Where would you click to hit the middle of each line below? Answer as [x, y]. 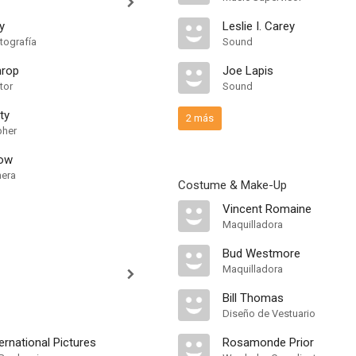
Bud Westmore [261, 253]
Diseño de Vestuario [269, 313]
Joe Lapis [248, 71]
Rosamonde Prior [268, 342]
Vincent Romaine [267, 209]
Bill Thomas [253, 298]
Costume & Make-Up [232, 185]
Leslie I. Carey [259, 26]
